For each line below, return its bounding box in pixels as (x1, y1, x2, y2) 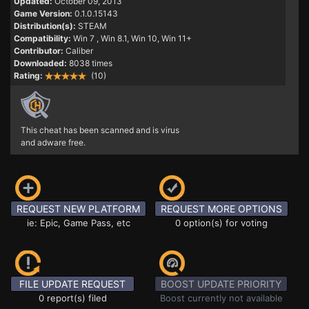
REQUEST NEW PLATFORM (17, 203, 140, 215)
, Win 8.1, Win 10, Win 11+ (97, 33, 192, 43)
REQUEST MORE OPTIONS (161, 203, 282, 215)
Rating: (14, 70, 43, 81)
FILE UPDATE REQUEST (19, 278, 126, 290)
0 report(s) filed (38, 292, 107, 303)
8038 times (69, 58, 112, 68)
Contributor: (14, 46, 63, 56)
